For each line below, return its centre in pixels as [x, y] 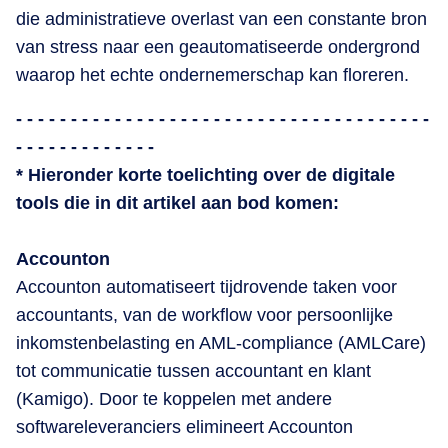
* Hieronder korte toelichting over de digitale [205, 174]
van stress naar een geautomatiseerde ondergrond [218, 46]
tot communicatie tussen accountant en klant [193, 370]
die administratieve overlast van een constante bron [221, 18]
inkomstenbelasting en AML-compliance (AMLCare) [221, 342]
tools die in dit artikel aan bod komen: [177, 202]
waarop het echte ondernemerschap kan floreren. [212, 74]
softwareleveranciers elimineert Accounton [184, 426]
